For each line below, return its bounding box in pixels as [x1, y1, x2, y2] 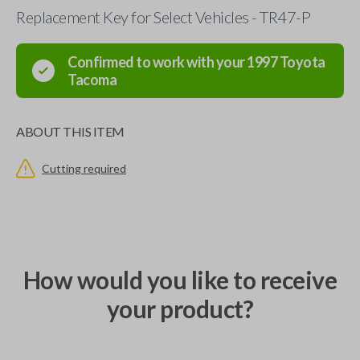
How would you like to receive [22, 265, 337, 294]
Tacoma [67, 71, 117, 88]
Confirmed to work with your [67, 53, 247, 71]
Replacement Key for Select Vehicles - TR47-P [16, 7, 310, 27]
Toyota [279, 53, 325, 71]
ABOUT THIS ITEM [16, 124, 125, 139]
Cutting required [42, 162, 126, 175]
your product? [106, 294, 254, 323]
